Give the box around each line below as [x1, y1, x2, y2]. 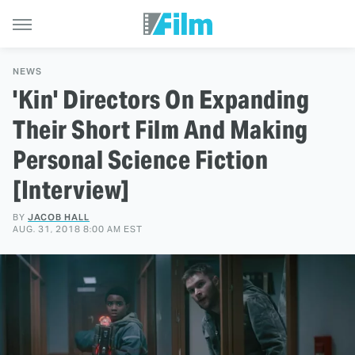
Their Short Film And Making [13, 113, 308, 146]
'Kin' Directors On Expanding [13, 83, 309, 116]
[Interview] [13, 174, 130, 206]
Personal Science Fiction [13, 143, 268, 176]
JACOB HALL [28, 212, 90, 223]
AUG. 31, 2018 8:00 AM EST [13, 223, 143, 235]
